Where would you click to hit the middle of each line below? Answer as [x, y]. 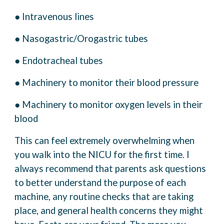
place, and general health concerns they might [109, 211]
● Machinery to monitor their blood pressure [107, 83]
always [29, 169]
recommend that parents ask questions [126, 169]
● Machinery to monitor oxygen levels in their [109, 105]
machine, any [41, 197]
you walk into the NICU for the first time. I [102, 155]
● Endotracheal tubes [59, 61]
